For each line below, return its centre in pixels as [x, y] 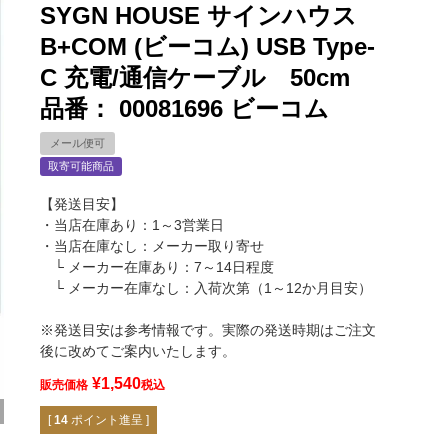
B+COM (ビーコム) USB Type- [207, 47]
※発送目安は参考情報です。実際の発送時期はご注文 [208, 330]
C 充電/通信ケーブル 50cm [195, 78]
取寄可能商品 [81, 166]
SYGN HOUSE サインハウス [198, 16]
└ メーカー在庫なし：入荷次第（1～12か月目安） [206, 288]
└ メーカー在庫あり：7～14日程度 [157, 267]
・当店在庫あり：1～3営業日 [132, 225]
